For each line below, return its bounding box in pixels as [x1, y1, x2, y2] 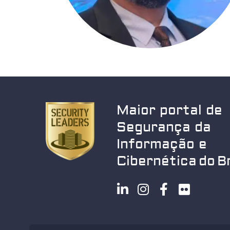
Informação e [116, 136, 207, 153]
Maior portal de [116, 102, 222, 119]
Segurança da [116, 119, 211, 136]
